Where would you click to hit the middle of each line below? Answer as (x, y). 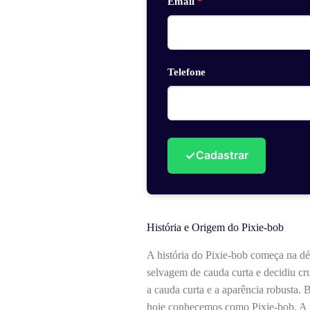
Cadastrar (222, 155)
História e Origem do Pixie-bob (215, 227)
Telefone (186, 72)
